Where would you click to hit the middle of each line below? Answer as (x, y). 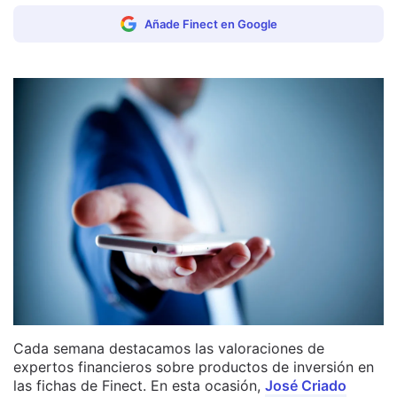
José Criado (306, 385)
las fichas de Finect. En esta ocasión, (139, 385)
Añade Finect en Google (210, 24)
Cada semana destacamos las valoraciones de (169, 348)
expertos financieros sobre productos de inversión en (194, 366)
